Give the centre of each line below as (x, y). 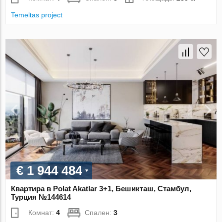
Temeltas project (37, 15)
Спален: (99, 213)
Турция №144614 (41, 197)
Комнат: (42, 213)
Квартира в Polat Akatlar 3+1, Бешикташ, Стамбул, (101, 189)
